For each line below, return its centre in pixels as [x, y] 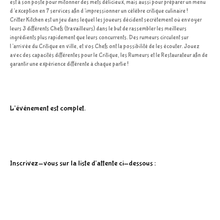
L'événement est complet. [48, 109]
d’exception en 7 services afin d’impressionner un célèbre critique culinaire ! [99, 12]
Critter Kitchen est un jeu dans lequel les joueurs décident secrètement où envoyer [106, 20]
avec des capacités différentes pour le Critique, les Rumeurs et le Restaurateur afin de [109, 56]
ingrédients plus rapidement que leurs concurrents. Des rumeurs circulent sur [99, 38]
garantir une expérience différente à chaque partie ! [69, 65]
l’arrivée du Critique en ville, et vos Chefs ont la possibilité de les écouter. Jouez [105, 47]
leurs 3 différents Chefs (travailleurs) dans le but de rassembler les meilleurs [98, 29]
